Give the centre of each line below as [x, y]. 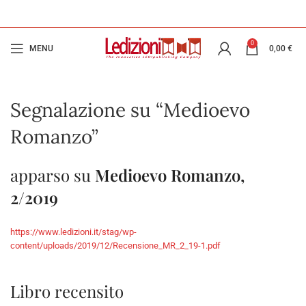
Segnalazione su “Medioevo [130, 110]
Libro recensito [67, 291]
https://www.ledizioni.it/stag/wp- [73, 232]
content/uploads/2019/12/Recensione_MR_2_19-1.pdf [115, 246]
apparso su [53, 175]
